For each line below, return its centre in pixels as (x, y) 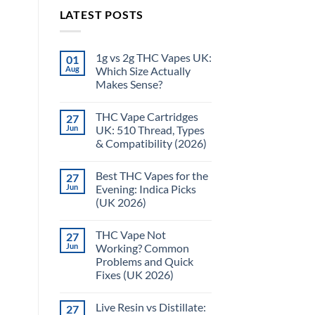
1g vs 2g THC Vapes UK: (153, 58)
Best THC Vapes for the (152, 176)
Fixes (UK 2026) (134, 275)
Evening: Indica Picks (146, 189)
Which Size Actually (143, 71)
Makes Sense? (129, 84)
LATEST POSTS (102, 14)
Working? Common (142, 248)
